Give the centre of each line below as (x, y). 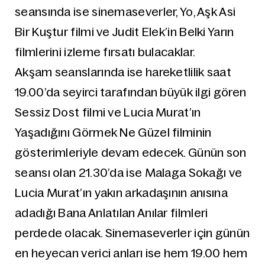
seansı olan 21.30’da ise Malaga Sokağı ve (129, 173)
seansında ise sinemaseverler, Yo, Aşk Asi (125, 12)
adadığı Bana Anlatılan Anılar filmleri (112, 213)
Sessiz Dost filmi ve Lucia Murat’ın (108, 112)
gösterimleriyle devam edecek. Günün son (131, 153)
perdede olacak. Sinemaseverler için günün (132, 233)
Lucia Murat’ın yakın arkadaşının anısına (121, 193)
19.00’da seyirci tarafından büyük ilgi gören (131, 92)
